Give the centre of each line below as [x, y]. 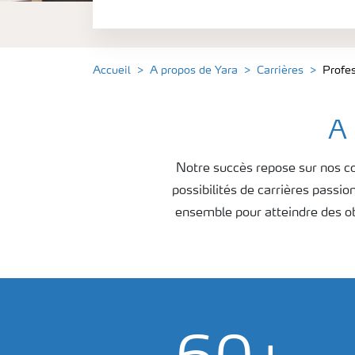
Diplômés [139, 15]
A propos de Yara [194, 71]
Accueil [112, 71]
